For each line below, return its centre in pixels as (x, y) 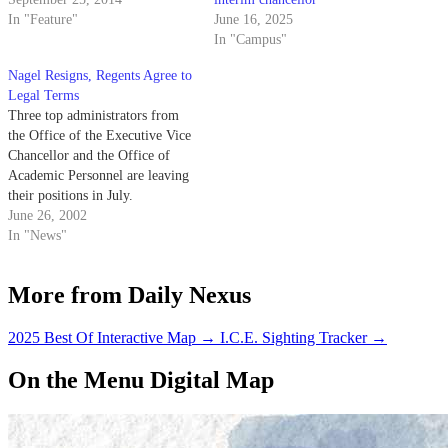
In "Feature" (43, 20)
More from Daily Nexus (129, 294)
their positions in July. (70, 196)
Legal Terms (43, 96)
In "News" (37, 236)
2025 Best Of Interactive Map (102, 337)
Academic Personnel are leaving (98, 176)
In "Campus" (250, 40)
